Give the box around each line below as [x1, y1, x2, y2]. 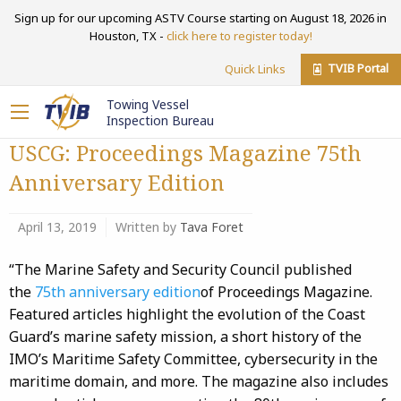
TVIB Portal [325, 60, 388, 77]
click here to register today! [166, 27, 312, 44]
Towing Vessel [107, 96, 189, 114]
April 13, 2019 [18, 218, 97, 235]
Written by [115, 218, 180, 235]
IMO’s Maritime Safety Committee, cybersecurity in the [9, 349, 378, 369]
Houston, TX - [89, 27, 166, 44]
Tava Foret [180, 218, 243, 235]
